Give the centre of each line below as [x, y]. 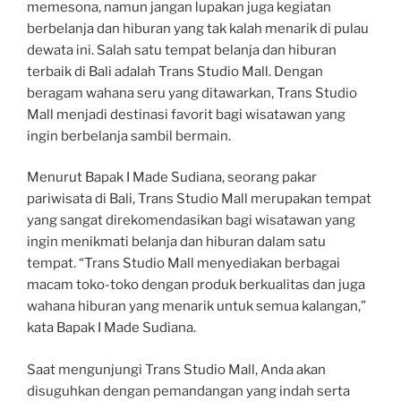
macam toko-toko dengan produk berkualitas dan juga [196, 285]
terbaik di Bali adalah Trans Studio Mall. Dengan [175, 71]
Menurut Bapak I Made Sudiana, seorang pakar [172, 178]
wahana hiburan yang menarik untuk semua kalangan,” [196, 307]
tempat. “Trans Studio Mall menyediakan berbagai [183, 264]
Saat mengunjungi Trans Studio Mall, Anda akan [176, 369]
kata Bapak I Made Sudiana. [111, 328]
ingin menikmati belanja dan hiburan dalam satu [176, 242]
